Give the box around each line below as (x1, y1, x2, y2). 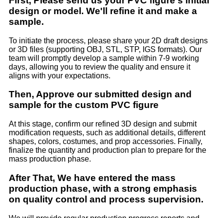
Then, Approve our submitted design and (9, 89, 192, 100)
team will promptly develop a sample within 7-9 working (9, 54, 199, 62)
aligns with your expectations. (9, 71, 110, 80)
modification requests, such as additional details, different (9, 128, 205, 137)
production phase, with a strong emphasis (9, 183, 197, 194)
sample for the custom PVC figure (9, 100, 159, 110)
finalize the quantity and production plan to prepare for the (9, 146, 206, 155)
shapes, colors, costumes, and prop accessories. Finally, (9, 137, 202, 146)
